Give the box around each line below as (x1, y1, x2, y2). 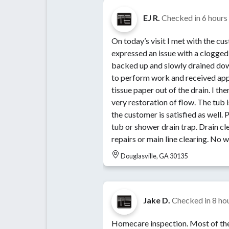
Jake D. (143, 195, 170, 205)
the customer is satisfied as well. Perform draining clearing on (111, 109, 224, 120)
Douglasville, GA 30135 (121, 152, 188, 161)
